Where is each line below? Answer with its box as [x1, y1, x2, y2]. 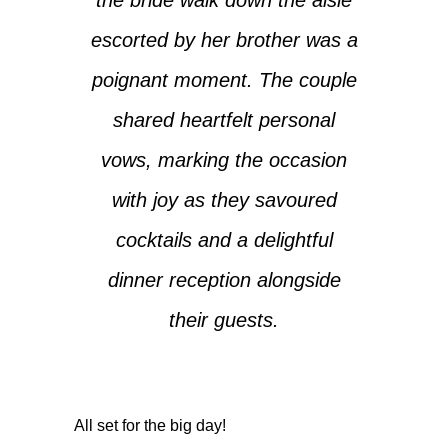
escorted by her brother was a [90, 28, 358, 51]
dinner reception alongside [107, 268, 341, 291]
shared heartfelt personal [113, 108, 335, 131]
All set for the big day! [74, 416, 226, 434]
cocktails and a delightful [115, 228, 333, 251]
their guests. [169, 308, 279, 331]
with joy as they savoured [111, 188, 337, 211]
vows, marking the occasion [101, 148, 347, 171]
